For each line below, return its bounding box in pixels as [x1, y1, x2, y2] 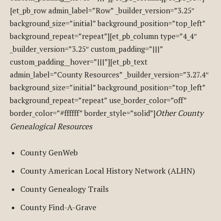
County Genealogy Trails [20, 184, 109, 194]
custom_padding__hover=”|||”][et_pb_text [10, 57, 147, 67]
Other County [155, 108, 203, 118]
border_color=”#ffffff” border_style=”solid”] [10, 108, 155, 118]
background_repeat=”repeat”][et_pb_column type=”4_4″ [10, 31, 197, 41]
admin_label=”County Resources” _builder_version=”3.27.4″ [10, 70, 209, 79]
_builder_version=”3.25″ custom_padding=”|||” [10, 44, 163, 54]
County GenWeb [20, 147, 78, 158]
